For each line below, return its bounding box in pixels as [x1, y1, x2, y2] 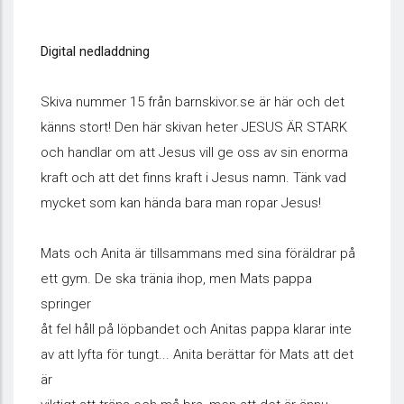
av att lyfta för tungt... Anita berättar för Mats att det [41, 346, 353, 363]
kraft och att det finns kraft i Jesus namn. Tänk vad [41, 170, 346, 186]
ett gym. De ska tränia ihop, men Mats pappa [41, 271, 312, 287]
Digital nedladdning [41, 43, 150, 60]
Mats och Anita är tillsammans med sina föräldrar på [41, 245, 355, 262]
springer [41, 296, 91, 312]
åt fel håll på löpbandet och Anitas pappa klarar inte [41, 321, 352, 337]
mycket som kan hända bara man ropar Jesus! [41, 195, 321, 211]
